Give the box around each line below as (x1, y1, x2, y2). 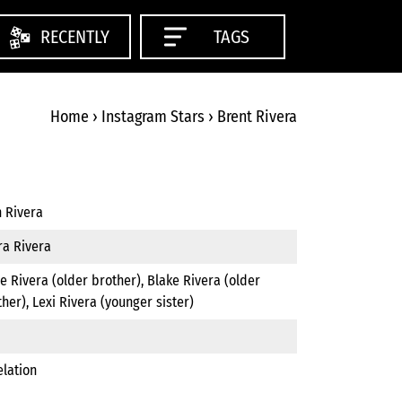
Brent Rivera (217, 106, 297, 127)
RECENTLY (39, 25, 109, 48)
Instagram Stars (101, 106, 205, 127)
